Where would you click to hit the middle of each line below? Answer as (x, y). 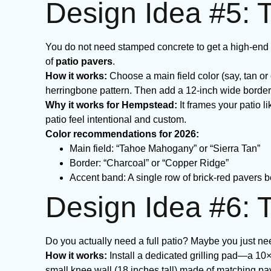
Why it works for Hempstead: (111, 105)
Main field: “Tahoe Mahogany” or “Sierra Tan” (165, 149)
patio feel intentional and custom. (116, 119)
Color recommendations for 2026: (122, 134)
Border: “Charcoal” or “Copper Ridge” (149, 163)
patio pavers (84, 61)
